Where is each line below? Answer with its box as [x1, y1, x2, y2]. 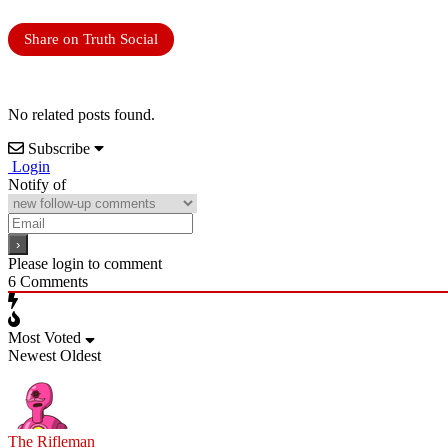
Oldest [60, 346, 101, 364]
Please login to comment [8, 254, 162, 272]
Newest [8, 346, 56, 364]
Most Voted [8, 328, 81, 346]
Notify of [8, 175, 66, 193]
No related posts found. [8, 105, 155, 123]
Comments [16, 272, 88, 290]
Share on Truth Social [24, 30, 158, 47]
